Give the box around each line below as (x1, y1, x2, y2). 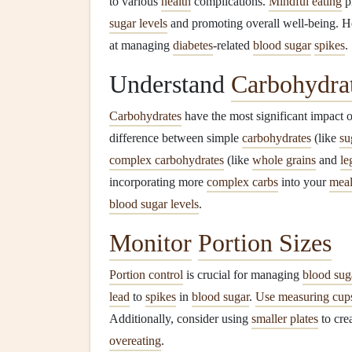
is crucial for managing (183, 268, 302, 281)
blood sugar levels (109, 197, 199, 211)
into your (278, 175, 329, 189)
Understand (109, 70, 231, 98)
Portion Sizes (198, 229, 332, 257)
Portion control (109, 268, 183, 281)
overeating (109, 334, 161, 347)
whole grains (252, 153, 316, 167)
